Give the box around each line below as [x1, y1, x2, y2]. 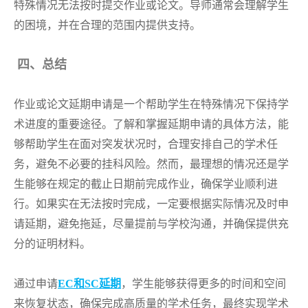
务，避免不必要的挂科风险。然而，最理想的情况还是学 [14, 158, 289, 170]
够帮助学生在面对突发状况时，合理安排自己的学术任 [14, 138, 278, 150]
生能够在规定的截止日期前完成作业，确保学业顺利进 [14, 178, 278, 190]
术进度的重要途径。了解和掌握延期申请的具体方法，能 [14, 118, 289, 130]
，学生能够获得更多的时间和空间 [121, 278, 286, 289]
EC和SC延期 [58, 278, 121, 289]
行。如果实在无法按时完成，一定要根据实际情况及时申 [14, 198, 289, 210]
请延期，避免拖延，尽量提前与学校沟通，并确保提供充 [14, 218, 289, 230]
